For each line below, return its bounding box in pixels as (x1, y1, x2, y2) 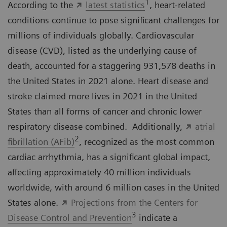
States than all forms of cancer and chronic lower (8, 106, 202, 117)
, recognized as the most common (79, 136, 214, 147)
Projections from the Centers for (70, 197, 198, 208)
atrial (195, 121, 215, 132)
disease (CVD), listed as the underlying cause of (8, 45, 197, 56)
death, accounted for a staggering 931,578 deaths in (8, 60, 215, 71)
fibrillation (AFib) (8, 136, 74, 147)
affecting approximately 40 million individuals (8, 167, 191, 178)
